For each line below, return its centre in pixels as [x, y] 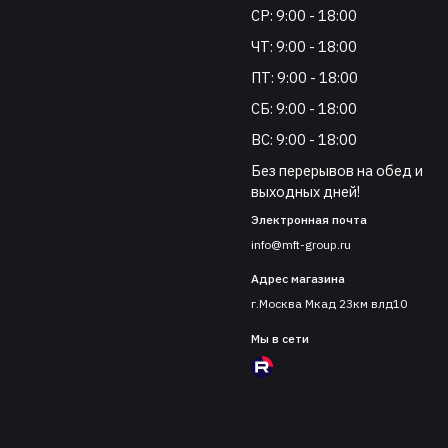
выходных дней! [306, 191]
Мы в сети [280, 338]
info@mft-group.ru [301, 244]
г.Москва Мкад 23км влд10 [329, 304]
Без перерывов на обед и [337, 170]
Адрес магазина [298, 279]
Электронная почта [309, 219]
